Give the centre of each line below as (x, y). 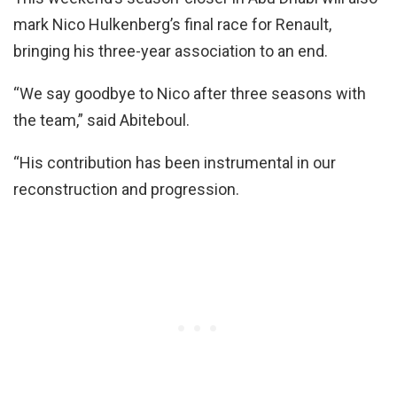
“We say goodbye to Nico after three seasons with (190, 93)
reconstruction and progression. (126, 189)
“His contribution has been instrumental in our (175, 162)
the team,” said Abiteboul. (101, 120)
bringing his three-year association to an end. (171, 51)
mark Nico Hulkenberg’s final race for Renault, (172, 24)
